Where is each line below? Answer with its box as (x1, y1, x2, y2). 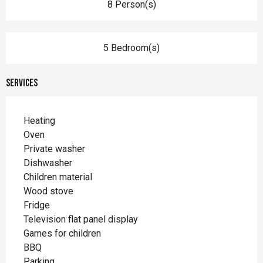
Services (6, 76, 38, 89)
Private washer (23, 143, 85, 154)
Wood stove (23, 185, 73, 197)
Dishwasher (23, 157, 72, 168)
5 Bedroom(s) (103, 42, 160, 53)
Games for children (23, 227, 101, 239)
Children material (23, 171, 92, 183)
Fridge (23, 199, 50, 211)
